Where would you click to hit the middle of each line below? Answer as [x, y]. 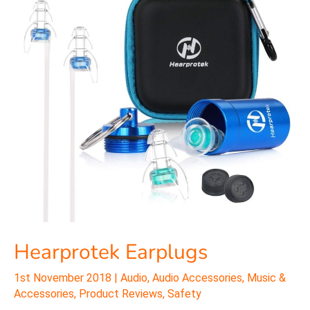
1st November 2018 [64, 277]
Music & [266, 277]
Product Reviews [121, 293]
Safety [184, 293]
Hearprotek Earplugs [111, 252]
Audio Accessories [197, 277]
